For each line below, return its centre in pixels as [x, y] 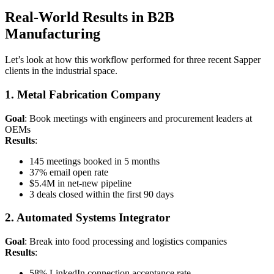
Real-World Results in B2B [90, 17]
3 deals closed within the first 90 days [102, 194]
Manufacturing [53, 34]
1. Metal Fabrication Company [83, 94]
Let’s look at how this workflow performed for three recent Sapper [133, 60]
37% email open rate [69, 172]
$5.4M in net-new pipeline [80, 183]
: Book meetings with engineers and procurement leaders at [138, 118]
